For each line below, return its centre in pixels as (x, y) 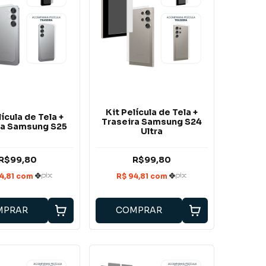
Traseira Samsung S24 (151, 121)
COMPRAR (139, 210)
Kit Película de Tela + (151, 112)
